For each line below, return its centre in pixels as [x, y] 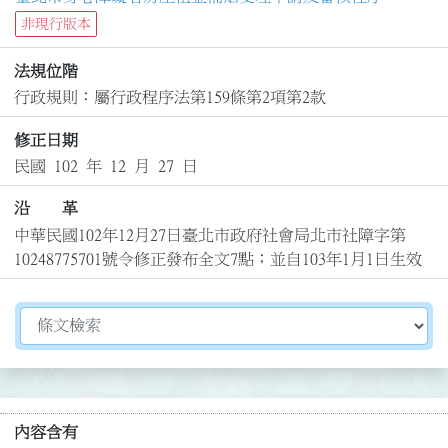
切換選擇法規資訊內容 [99, 317]
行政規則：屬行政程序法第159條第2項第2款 [169, 97]
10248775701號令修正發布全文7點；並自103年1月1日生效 [217, 258]
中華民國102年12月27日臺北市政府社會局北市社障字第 [209, 234]
